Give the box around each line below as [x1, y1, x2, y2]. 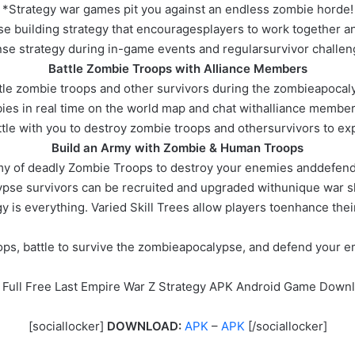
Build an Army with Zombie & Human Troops [52, 140, 303, 156]
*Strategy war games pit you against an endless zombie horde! [2, 2, 353, 17]
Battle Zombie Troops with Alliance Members [48, 61, 307, 77]
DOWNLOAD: [103, 319, 181, 334]
